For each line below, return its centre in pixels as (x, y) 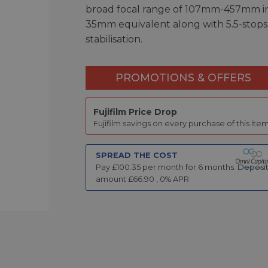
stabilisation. (114, 39)
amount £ (114, 179)
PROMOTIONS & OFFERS (183, 77)
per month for (169, 167)
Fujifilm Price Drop (135, 112)
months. (219, 167)
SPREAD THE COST (136, 155)
